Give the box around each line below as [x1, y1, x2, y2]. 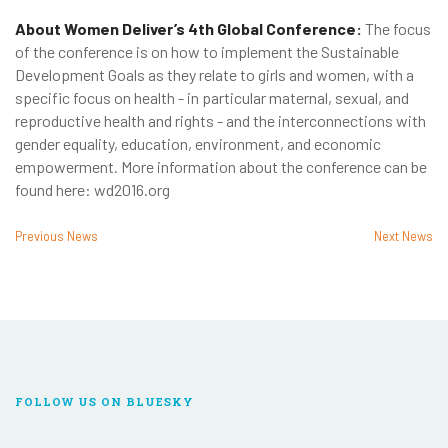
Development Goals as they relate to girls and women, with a [15, 65, 414, 85]
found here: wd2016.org [15, 180, 170, 200]
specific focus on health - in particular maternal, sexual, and [15, 88, 409, 108]
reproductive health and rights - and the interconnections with [15, 111, 426, 131]
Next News [374, 228, 433, 245]
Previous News [15, 228, 98, 245]
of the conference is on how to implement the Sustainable [15, 42, 399, 62]
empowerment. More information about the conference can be [15, 157, 427, 177]
